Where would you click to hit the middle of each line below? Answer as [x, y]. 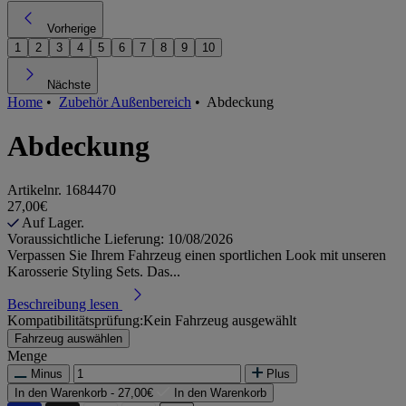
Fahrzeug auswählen [68, 339]
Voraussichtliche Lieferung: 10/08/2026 [120, 239]
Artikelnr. [36, 190]
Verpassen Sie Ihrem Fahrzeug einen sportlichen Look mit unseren [197, 256]
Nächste [69, 84]
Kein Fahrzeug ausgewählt [220, 321]
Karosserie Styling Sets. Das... [94, 272]
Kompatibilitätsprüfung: [75, 321]
